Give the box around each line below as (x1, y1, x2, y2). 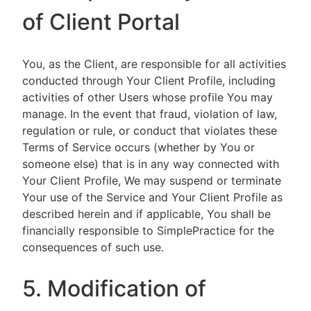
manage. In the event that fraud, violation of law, (22, 107, 277, 121)
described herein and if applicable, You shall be (22, 207, 271, 221)
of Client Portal (22, 8, 180, 35)
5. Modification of (22, 275, 206, 302)
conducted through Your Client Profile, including (22, 74, 276, 87)
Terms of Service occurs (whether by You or (22, 140, 255, 154)
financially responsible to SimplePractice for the (22, 224, 274, 237)
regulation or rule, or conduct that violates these (22, 124, 277, 137)
